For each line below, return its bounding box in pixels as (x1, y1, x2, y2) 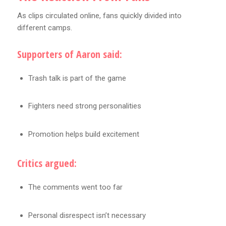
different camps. (17, 23, 72, 32)
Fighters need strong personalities (28, 101, 141, 111)
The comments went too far (28, 183, 123, 192)
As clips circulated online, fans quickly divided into (17, 11, 182, 20)
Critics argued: (17, 156, 77, 171)
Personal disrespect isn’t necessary (28, 210, 146, 220)
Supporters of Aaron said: (17, 47, 122, 61)
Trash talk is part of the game (28, 73, 126, 83)
